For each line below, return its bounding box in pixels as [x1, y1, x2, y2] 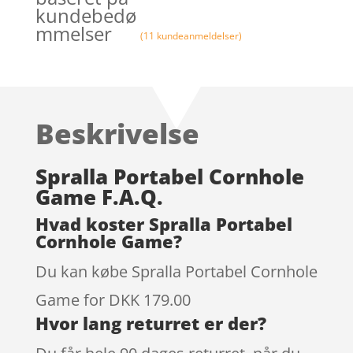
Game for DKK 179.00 [35, 288, 191, 310]
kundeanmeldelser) [154, 28, 243, 43]
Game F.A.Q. [35, 182, 163, 211]
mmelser [35, 20, 112, 46]
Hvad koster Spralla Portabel [35, 211, 292, 236]
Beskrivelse [35, 114, 199, 152]
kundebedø [35, 2, 136, 28]
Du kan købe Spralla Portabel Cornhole [35, 260, 318, 282]
